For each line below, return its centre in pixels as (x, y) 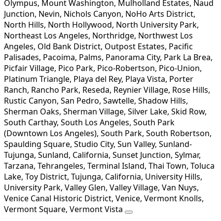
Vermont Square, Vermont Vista (64, 209)
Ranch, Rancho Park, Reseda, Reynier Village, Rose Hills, (107, 90)
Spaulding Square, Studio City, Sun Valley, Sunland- (98, 144)
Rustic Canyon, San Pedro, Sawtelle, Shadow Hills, (96, 100)
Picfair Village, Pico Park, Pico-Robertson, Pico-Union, (103, 68)
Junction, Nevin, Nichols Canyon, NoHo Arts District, (100, 14)
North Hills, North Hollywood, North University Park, (101, 24)
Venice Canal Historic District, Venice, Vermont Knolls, (104, 198)
